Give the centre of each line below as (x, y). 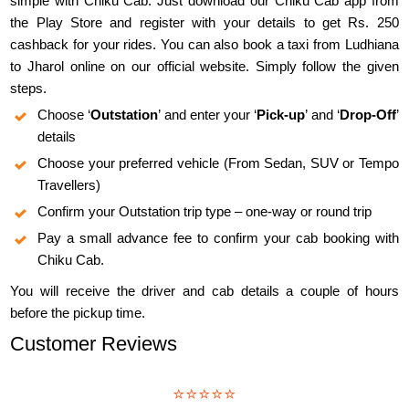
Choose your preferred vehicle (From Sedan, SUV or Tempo (218, 163)
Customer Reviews (94, 344)
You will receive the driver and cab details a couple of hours (204, 291)
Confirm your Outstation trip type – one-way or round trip (205, 212)
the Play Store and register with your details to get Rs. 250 (204, 23)
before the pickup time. (78, 313)
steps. (29, 89)
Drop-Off (367, 115)
